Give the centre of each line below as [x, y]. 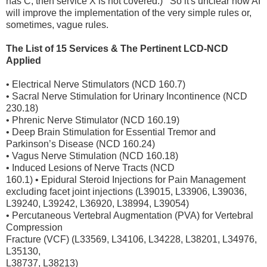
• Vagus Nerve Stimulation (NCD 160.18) [92, 156]
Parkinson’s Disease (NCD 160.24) [82, 144]
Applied [24, 60]
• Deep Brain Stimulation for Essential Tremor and [111, 132]
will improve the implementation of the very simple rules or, [129, 13]
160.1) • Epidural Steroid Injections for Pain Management [126, 179]
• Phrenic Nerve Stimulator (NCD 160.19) [93, 120]
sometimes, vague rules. [57, 24]
